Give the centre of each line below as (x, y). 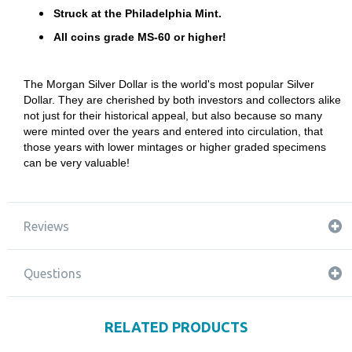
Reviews (46, 226)
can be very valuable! (77, 163)
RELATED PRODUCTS (176, 327)
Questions (53, 273)
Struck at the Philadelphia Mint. (137, 13)
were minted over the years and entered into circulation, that (173, 131)
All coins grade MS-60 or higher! (140, 37)
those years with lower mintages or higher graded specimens (175, 147)
